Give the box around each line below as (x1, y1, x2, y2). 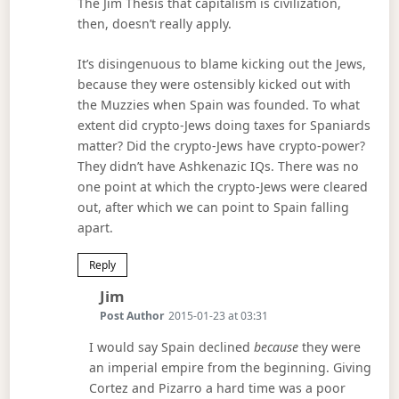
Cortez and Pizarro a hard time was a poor (89, 379, 346, 397)
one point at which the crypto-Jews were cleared (77, 178, 369, 196)
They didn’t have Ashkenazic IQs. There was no (77, 158, 360, 175)
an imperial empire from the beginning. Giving (89, 359, 372, 377)
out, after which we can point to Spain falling (77, 199, 350, 216)
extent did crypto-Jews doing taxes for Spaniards (77, 117, 371, 134)
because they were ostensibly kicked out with (77, 76, 352, 94)
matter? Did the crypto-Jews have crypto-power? (77, 137, 366, 155)
